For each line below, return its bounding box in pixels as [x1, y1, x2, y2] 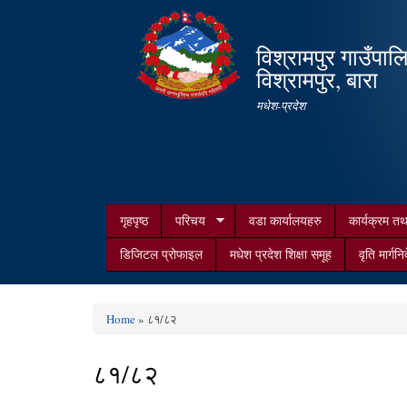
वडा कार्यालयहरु [248, 212, 322, 230]
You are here [93, 321, 185, 346]
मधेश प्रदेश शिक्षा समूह [230, 245, 332, 263]
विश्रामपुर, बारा [256, 64, 378, 94]
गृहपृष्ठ [120, 212, 148, 230]
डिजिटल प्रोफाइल [120, 245, 203, 263]
